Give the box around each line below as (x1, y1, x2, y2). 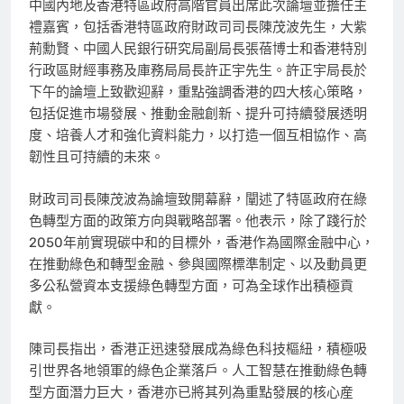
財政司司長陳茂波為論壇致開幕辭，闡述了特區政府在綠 (29, 190, 367, 207)
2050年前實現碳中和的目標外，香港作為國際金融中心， (29, 234, 374, 251)
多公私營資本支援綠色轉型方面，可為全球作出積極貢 (29, 277, 353, 294)
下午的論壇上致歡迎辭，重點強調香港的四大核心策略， (29, 84, 367, 101)
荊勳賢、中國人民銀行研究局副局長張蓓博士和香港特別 (29, 41, 367, 58)
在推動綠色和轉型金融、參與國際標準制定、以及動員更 (29, 255, 367, 272)
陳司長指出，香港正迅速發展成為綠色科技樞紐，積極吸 (29, 341, 367, 358)
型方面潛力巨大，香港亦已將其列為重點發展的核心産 (29, 384, 353, 401)
